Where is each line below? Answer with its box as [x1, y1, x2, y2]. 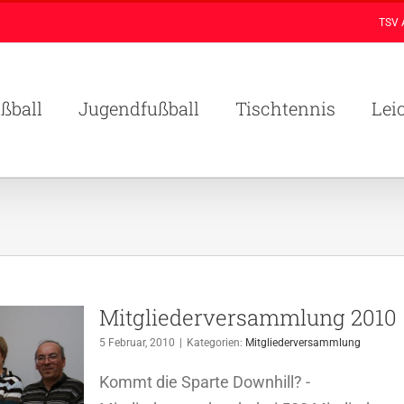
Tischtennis [235, 96, 335, 120]
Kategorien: [187, 336, 245, 349]
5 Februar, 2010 [99, 336, 175, 349]
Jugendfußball [78, 96, 199, 120]
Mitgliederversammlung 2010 [99, 303, 397, 332]
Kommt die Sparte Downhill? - [99, 372, 310, 391]
